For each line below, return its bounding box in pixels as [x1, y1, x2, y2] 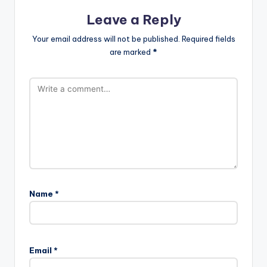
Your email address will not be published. [32, 33, 180, 44]
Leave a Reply [86, 11, 181, 29]
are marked [110, 46, 153, 57]
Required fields [181, 33, 235, 44]
